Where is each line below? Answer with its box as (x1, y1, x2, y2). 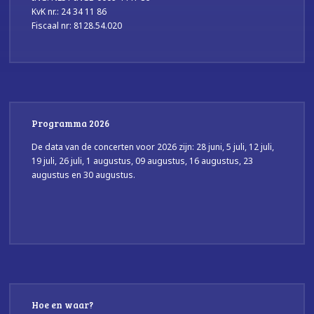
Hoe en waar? (32, 298, 94, 311)
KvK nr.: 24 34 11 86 (32, 5, 107, 18)
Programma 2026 (32, 116, 110, 130)
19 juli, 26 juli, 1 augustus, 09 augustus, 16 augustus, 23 (32, 154, 254, 167)
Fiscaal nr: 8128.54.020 (32, 19, 123, 32)
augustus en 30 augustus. (32, 168, 136, 181)
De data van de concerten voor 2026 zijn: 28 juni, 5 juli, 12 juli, (32, 140, 275, 153)
